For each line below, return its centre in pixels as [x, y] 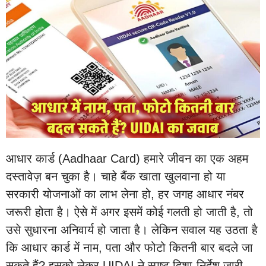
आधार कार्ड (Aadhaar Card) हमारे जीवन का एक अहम [127, 158]
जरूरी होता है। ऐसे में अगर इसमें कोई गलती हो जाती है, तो [129, 212]
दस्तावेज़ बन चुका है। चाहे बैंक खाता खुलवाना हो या [116, 176]
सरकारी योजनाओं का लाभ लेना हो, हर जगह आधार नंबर [125, 194]
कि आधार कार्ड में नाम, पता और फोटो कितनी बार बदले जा [129, 247]
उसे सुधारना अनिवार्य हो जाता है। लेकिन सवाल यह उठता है [132, 229]
